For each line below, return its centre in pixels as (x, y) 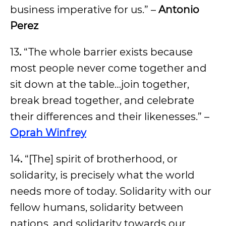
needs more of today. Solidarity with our (111, 191)
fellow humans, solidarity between (97, 207)
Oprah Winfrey (48, 132)
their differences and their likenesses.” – (110, 116)
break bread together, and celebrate (102, 100)
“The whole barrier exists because (108, 52)
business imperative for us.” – (84, 9)
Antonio (179, 9)
